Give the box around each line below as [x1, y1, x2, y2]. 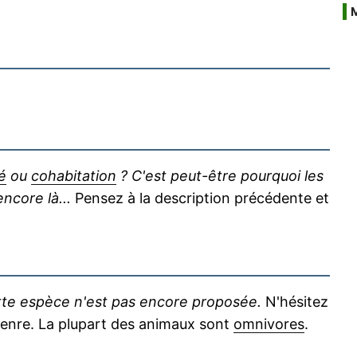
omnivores [233, 316, 304, 332]
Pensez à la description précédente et [71, 190, 329, 206]
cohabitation [31, 167, 116, 184]
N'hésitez [261, 293, 328, 310]
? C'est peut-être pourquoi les [116, 167, 324, 184]
